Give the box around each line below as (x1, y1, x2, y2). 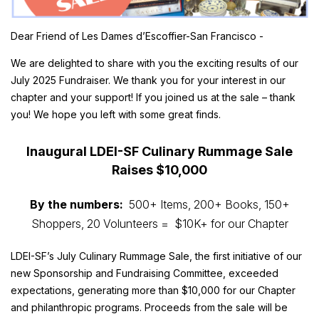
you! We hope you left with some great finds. (11, 108, 221, 121)
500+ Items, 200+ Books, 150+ (125, 197, 290, 211)
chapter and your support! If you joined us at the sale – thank (11, 91, 296, 104)
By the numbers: (29, 197, 126, 211)
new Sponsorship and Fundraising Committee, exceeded (11, 266, 278, 279)
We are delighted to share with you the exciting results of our (11, 57, 298, 70)
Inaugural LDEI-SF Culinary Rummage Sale (26, 143, 293, 159)
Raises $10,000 (112, 162, 207, 177)
